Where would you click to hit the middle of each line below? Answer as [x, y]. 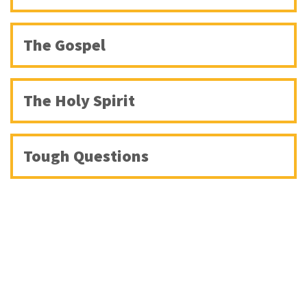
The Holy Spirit [79, 101]
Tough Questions [86, 156]
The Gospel [64, 45]
